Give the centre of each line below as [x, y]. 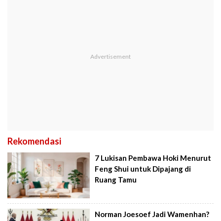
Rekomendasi [34, 141]
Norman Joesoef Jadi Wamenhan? [152, 214]
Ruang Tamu [116, 179]
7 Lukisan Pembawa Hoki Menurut [153, 158]
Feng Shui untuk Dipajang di [143, 168]
